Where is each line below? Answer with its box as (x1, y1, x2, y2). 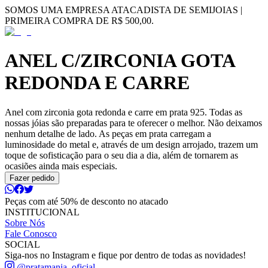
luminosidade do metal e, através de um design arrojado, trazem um (5, 139, 258, 150)
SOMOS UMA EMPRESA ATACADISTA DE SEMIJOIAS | (5, 5, 242, 15)
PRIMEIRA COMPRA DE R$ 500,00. (5, 16, 154, 26)
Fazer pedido (10, 173, 54, 182)
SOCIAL (5, 239, 40, 249)
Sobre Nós (5, 217, 45, 228)
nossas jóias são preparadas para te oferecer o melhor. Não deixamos (5, 117, 262, 128)
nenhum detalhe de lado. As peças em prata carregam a (5, 128, 211, 139)
